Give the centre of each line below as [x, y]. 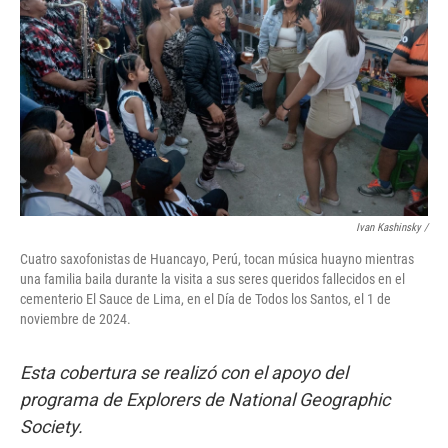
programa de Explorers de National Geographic [205, 399]
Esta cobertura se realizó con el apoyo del [184, 372]
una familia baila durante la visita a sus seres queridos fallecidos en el [212, 279]
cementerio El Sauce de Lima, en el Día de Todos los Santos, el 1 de [205, 299]
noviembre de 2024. [75, 319]
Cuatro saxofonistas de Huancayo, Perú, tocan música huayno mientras [217, 259]
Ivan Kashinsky [388, 227]
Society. [51, 426]
